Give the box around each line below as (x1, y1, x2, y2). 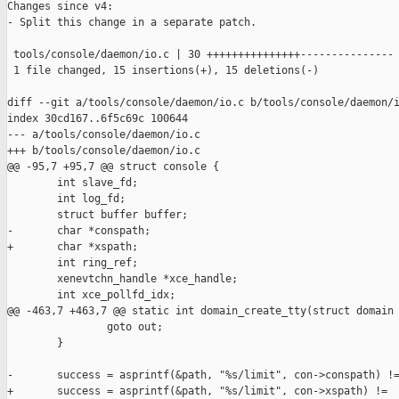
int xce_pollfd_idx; (7, 289, 175, 302)
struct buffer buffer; (7, 208, 188, 222)
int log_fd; (7, 192, 126, 206)
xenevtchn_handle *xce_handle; (7, 273, 238, 286)
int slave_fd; (7, 176, 138, 190)
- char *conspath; (7, 224, 151, 238)
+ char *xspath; (7, 240, 138, 254)
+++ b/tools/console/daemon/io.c (7, 144, 200, 158)
